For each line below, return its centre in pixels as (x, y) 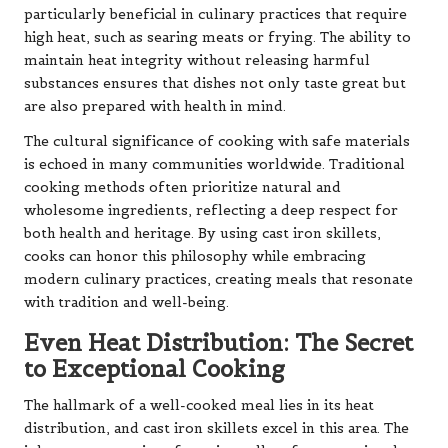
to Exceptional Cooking (154, 368)
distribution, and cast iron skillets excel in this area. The (216, 428)
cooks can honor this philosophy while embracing (195, 256)
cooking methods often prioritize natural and (182, 187)
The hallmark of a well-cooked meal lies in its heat (199, 405)
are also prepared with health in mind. (155, 106)
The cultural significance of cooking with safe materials (217, 141)
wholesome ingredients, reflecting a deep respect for (211, 210)
